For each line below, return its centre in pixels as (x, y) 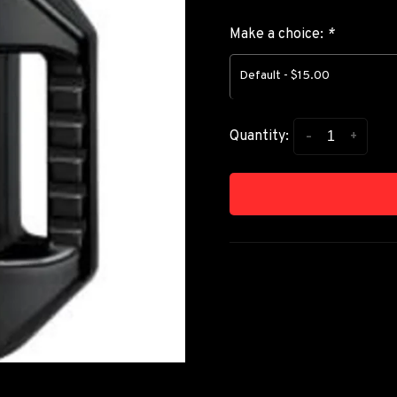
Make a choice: (278, 35)
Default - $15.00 (284, 76)
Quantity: (259, 137)
